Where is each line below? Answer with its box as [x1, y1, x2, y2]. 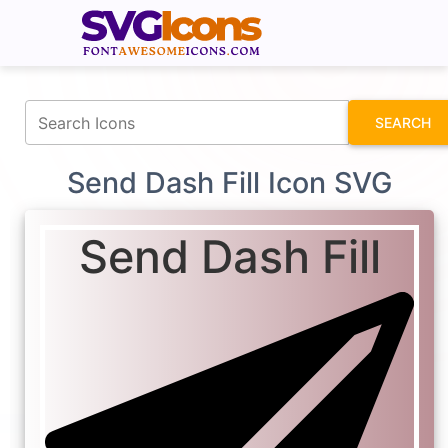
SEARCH [375, 114, 431, 132]
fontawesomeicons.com [235, 6, 369, 21]
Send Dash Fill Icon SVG [66, 165, 393, 201]
